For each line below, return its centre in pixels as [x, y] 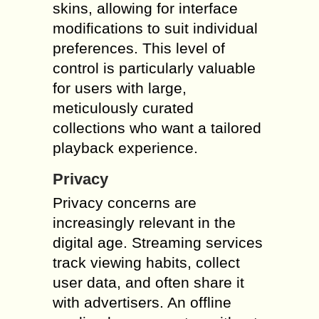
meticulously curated [123, 108]
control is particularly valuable [154, 68]
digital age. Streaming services [158, 242]
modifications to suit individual [155, 28]
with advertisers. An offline [142, 302]
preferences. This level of [139, 48]
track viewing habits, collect [146, 262]
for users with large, [120, 88]
